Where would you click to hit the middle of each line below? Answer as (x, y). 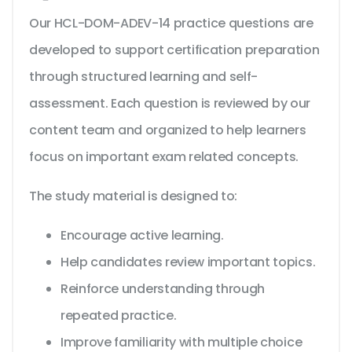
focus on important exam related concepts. (164, 157)
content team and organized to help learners (168, 130)
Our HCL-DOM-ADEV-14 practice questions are (171, 24)
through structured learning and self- (144, 77)
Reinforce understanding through (163, 289)
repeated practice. (119, 316)
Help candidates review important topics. (188, 262)
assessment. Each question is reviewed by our (170, 104)
